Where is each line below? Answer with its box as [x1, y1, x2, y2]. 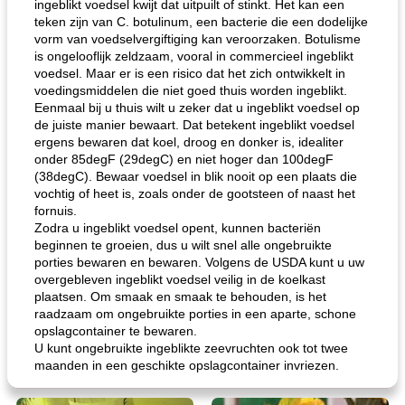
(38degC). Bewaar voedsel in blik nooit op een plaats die [34, 169, 357, 184]
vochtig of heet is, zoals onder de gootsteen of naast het [34, 186, 355, 201]
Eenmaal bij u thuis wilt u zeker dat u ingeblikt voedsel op [34, 100, 360, 115]
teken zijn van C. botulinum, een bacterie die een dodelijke [34, 14, 368, 29]
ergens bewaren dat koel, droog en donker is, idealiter [34, 135, 344, 149]
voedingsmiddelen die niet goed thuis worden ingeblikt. [34, 83, 347, 98]
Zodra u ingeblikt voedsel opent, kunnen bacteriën [34, 221, 321, 235]
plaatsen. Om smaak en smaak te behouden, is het [34, 289, 326, 304]
